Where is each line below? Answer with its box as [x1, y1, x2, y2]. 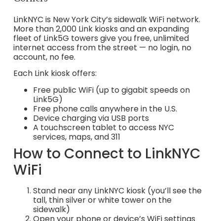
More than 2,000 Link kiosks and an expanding [13, 23, 189, 35]
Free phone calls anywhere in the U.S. [33, 103, 177, 114]
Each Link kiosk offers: [13, 68, 97, 79]
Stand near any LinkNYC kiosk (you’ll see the [33, 184, 202, 196]
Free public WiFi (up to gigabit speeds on [33, 84, 190, 96]
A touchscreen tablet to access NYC [33, 121, 174, 133]
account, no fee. [13, 51, 75, 63]
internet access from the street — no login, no [13, 41, 191, 53]
